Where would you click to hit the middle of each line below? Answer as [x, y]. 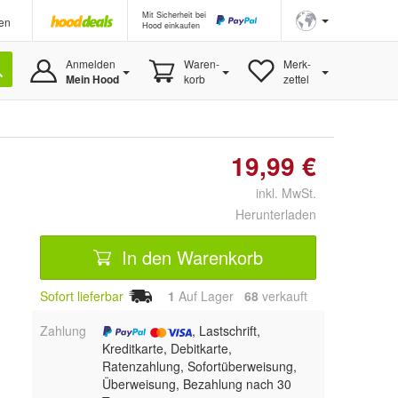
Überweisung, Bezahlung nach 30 [196, 383]
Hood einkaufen [171, 25]
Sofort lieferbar [82, 296]
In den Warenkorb [190, 257]
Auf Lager [210, 296]
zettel [296, 79]
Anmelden [90, 64]
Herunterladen [276, 214]
